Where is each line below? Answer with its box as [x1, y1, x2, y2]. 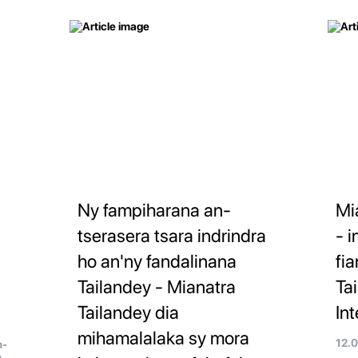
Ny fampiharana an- [77, 199, 231, 222]
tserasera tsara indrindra [77, 225, 266, 248]
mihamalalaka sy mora [77, 327, 249, 350]
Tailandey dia [77, 301, 179, 324]
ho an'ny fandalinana [77, 250, 237, 273]
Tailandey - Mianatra [77, 276, 236, 299]
